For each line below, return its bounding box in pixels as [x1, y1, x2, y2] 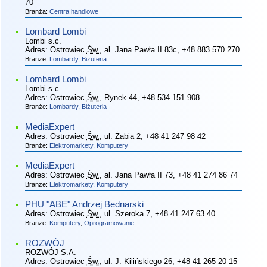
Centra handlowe [49, 7, 98, 15]
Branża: [24, 7, 49, 15]
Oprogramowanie [83, 219, 134, 226]
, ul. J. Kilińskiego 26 [99, 256, 172, 266]
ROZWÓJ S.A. [24, 247, 76, 257]
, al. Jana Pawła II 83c [99, 45, 177, 54]
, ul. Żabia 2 [99, 131, 141, 141]
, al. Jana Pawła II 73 [99, 170, 173, 179]
